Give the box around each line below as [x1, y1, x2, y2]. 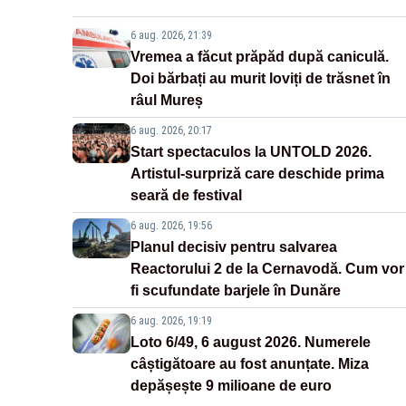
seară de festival [130, 188, 242, 204]
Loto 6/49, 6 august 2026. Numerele [130, 334, 371, 351]
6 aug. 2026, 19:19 [130, 314, 212, 328]
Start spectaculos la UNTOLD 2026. [130, 144, 372, 160]
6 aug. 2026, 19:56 [130, 219, 212, 233]
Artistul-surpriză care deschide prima [130, 166, 384, 182]
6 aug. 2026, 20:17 [130, 124, 212, 138]
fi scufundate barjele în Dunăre [130, 283, 341, 299]
